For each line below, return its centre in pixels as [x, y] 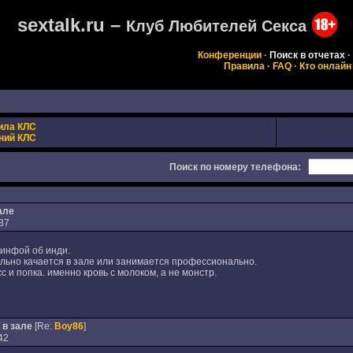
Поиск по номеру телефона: [235, 167]
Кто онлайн [325, 66]
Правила [244, 66]
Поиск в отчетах [307, 55]
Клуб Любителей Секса [216, 26]
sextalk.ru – [71, 25]
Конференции [229, 55]
